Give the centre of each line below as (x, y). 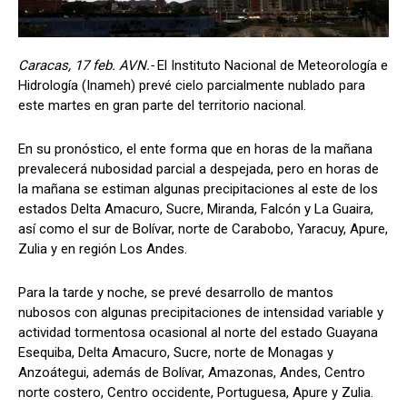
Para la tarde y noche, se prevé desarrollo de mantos (176, 292)
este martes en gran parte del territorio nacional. (162, 105)
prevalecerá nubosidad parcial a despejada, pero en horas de (199, 169)
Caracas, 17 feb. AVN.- (88, 65)
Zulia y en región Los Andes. (103, 248)
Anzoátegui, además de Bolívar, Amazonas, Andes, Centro (192, 372)
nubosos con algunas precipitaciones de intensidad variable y (201, 312)
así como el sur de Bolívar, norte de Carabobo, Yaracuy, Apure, (203, 228)
